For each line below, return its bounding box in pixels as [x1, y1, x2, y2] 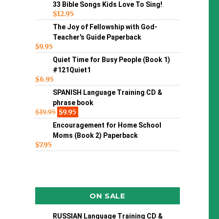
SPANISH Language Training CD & [52, 88, 162, 97]
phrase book [52, 99, 93, 107]
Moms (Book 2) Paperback [52, 131, 138, 140]
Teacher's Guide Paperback [52, 33, 141, 42]
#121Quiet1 [52, 66, 91, 74]
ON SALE [89, 191, 126, 200]
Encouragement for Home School [52, 121, 161, 130]
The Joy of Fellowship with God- [52, 23, 157, 31]
